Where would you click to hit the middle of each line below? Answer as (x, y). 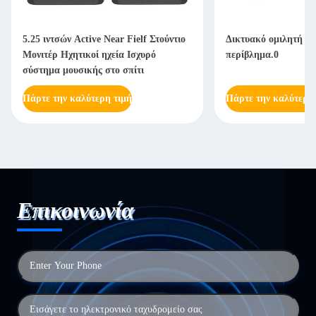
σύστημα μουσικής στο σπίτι (83, 70)
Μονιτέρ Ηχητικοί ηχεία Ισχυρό (89, 55)
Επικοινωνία (75, 210)
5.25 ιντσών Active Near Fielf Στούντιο (104, 39)
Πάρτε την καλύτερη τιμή (77, 98)
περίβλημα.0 (252, 55)
